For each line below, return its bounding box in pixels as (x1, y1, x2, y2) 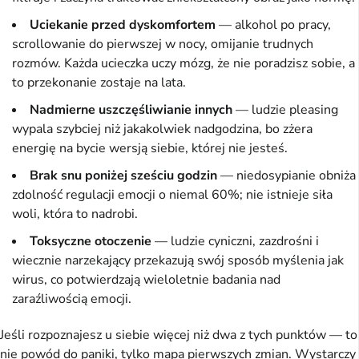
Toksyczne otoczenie (30, 232, 151, 250)
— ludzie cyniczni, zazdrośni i (151, 232, 319, 250)
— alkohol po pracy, (216, 15, 331, 34)
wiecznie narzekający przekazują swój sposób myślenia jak (12, 251, 344, 269)
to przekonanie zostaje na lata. (12, 73, 186, 91)
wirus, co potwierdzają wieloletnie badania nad (12, 270, 280, 288)
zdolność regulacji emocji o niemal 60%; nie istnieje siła (12, 185, 333, 204)
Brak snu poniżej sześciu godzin (30, 166, 217, 184)
